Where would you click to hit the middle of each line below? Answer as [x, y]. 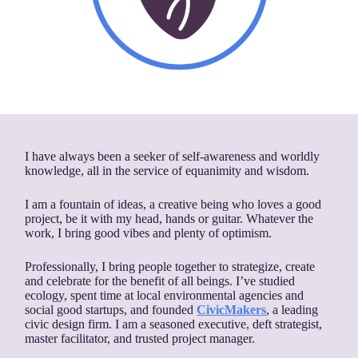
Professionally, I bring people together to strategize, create [170, 267]
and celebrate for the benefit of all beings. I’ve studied [160, 281]
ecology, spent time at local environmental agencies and [165, 296]
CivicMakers [232, 310]
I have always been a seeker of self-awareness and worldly [173, 157]
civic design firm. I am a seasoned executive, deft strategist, [174, 324]
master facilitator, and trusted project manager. [140, 339]
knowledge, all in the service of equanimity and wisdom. [167, 171]
